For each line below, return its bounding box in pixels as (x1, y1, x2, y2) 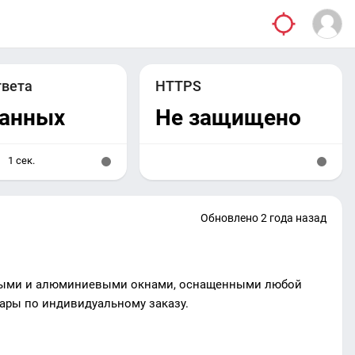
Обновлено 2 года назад (200, 212, 326, 224)
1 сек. (7, 155, 35, 166)
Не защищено (155, 105, 301, 131)
